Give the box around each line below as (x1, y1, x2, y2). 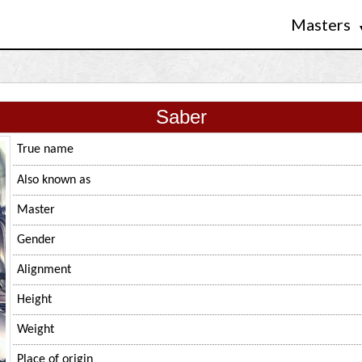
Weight (17, 323, 54, 336)
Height (17, 293, 52, 306)
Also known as (17, 174, 90, 187)
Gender (17, 234, 56, 246)
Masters (290, 15, 354, 34)
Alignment (17, 263, 71, 276)
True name (17, 143, 74, 156)
